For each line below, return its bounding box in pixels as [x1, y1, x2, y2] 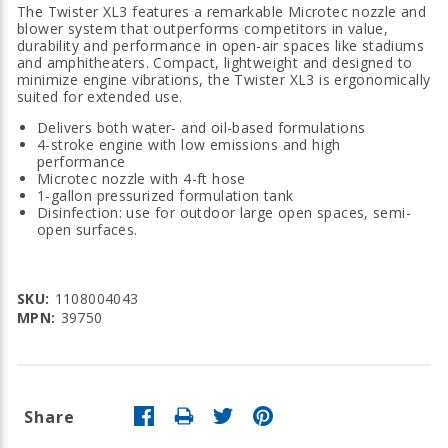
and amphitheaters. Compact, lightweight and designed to [17, 53, 413, 73]
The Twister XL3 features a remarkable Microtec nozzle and [17, 2, 427, 22]
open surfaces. [37, 220, 138, 240]
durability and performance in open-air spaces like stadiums [17, 36, 424, 56]
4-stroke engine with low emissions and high [37, 135, 341, 155]
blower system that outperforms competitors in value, [17, 19, 389, 39]
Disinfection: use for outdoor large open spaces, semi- [37, 203, 412, 223]
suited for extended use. [17, 87, 183, 107]
